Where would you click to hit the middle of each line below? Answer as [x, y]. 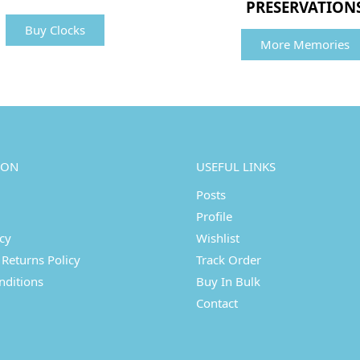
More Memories [305, 45]
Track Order [229, 259]
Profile [214, 216]
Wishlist [218, 237]
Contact [217, 303]
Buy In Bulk [228, 281]
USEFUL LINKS [236, 167]
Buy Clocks [55, 30]
